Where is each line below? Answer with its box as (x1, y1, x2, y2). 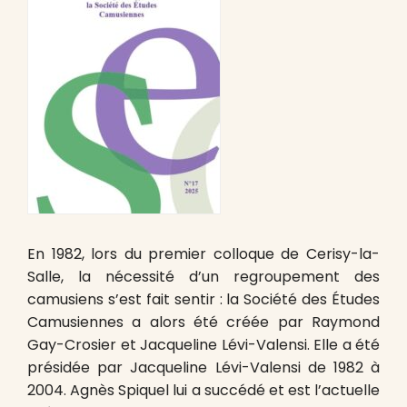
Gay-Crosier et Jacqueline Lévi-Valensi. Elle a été (27, 334, 380, 355)
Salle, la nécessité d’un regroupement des (27, 266, 380, 287)
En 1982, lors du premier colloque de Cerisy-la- (27, 243, 380, 264)
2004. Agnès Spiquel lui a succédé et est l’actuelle (27, 380, 380, 401)
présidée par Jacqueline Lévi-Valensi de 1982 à (27, 357, 380, 378)
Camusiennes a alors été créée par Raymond (27, 312, 380, 333)
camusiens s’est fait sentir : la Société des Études (27, 289, 380, 310)
